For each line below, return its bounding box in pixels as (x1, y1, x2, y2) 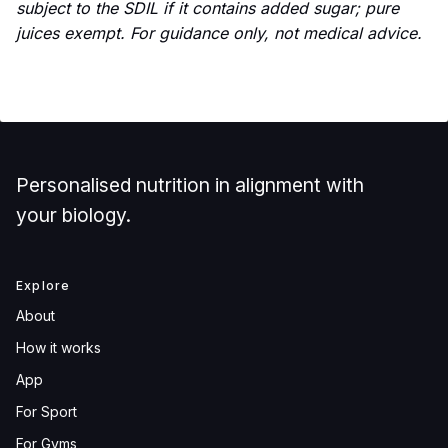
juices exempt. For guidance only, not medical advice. (16, 23, 422, 44)
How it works (16, 339, 101, 357)
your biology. (16, 203, 131, 228)
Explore (16, 277, 71, 293)
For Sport (16, 402, 77, 420)
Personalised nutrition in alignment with (16, 173, 364, 198)
